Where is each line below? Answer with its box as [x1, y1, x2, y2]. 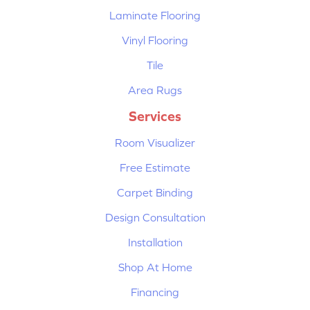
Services [129, 107, 181, 124]
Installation [127, 235, 183, 248]
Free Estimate [120, 161, 190, 174]
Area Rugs [128, 83, 182, 96]
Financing [131, 285, 179, 298]
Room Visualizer [115, 136, 195, 149]
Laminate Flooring [109, 8, 201, 21]
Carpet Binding [117, 185, 193, 199]
